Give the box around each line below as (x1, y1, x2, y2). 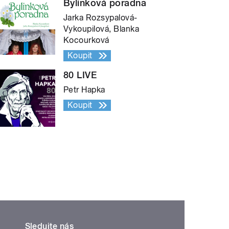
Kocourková (63, 35, 109, 45)
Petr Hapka (63, 84, 105, 95)
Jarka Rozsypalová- (63, 12, 138, 22)
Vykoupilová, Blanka (63, 24, 140, 34)
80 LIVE (63, 69, 97, 80)
